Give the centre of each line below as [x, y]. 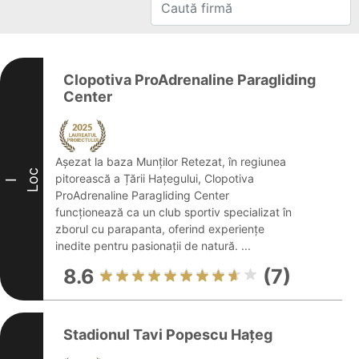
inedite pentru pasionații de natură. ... [153, 246]
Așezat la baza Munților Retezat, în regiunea [171, 161]
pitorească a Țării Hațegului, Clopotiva [155, 178]
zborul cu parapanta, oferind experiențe [160, 229]
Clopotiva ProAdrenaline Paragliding [190, 80]
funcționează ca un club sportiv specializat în [173, 212]
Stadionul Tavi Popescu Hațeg [168, 335]
